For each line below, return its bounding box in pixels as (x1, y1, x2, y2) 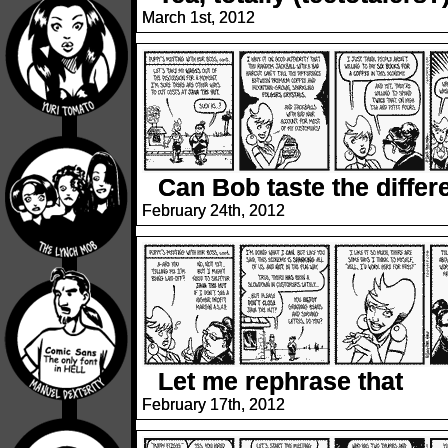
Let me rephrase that (158, 367, 403, 395)
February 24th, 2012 (142, 202, 285, 219)
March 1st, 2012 (142, 9, 255, 26)
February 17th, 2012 (142, 396, 285, 413)
